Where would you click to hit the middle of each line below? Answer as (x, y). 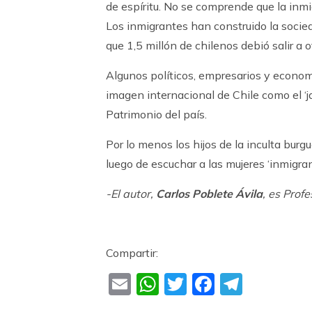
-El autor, (131, 194)
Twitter (224, 285)
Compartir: (132, 253)
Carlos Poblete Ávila (209, 194)
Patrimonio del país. (156, 114)
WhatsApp (217, 285)
